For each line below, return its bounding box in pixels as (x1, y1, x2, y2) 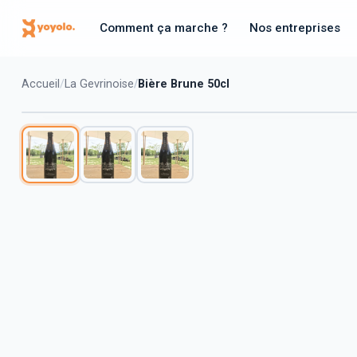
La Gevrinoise (65, 77, 134, 91)
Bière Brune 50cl (138, 77, 229, 91)
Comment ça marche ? (99, 21, 228, 35)
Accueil (22, 77, 60, 91)
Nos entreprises (249, 21, 340, 35)
